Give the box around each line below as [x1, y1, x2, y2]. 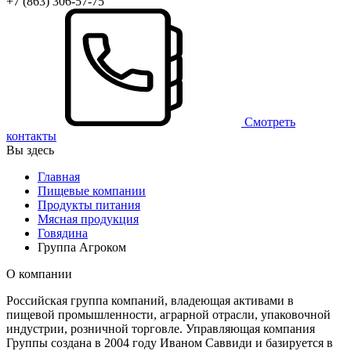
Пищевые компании [38, 183, 146, 197]
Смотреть [244, 114, 295, 128]
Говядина [38, 226, 88, 240]
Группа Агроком [38, 240, 126, 254]
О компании [6, 266, 72, 280]
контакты [6, 128, 56, 143]
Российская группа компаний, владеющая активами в [6, 293, 294, 307]
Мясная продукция [38, 212, 139, 226]
